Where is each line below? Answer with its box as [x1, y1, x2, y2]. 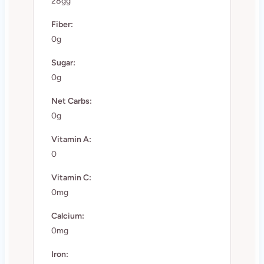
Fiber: [51, 19, 73, 29]
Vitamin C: [51, 172, 91, 183]
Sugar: [51, 57, 75, 68]
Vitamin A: [51, 134, 91, 144]
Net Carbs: [51, 95, 92, 106]
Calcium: [51, 210, 84, 221]
